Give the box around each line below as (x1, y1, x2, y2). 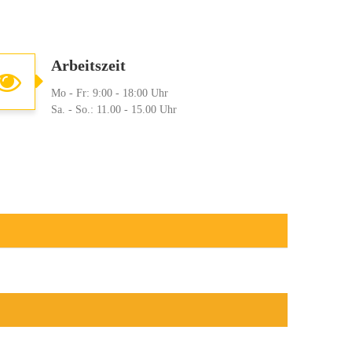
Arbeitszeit (50, 57, 126, 74)
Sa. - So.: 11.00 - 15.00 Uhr (50, 104, 177, 115)
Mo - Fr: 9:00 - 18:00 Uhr (50, 87, 168, 99)
